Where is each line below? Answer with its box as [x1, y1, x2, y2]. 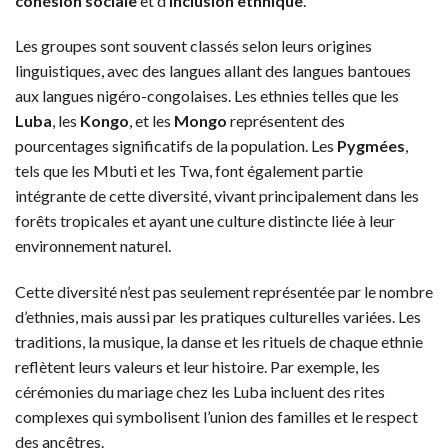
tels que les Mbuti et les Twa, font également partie [15, 161, 363, 181]
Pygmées [337, 136, 405, 156]
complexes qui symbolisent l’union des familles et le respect [15, 407, 418, 427]
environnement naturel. [15, 236, 171, 256]
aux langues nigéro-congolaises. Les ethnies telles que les [15, 86, 399, 106]
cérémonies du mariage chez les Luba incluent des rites [15, 382, 385, 402]
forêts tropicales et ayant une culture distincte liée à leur [15, 211, 395, 231]
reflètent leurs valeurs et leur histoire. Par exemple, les [15, 357, 380, 377]
